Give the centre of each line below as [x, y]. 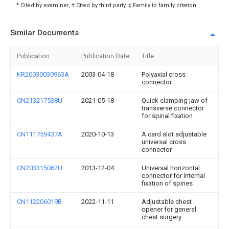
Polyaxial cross [164, 74]
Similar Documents [44, 33]
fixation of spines [167, 183]
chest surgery [162, 217]
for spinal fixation [167, 116]
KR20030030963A [43, 74]
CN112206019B [39, 202]
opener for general [169, 209]
